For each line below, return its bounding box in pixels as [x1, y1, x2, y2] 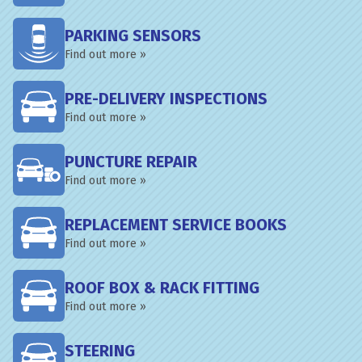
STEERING [65, 341, 135, 360]
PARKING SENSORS [65, 26, 201, 45]
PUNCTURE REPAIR [65, 152, 197, 171]
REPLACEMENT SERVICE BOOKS [65, 215, 287, 234]
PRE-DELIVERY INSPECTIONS [65, 89, 267, 108]
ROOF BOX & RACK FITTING [65, 278, 259, 297]
